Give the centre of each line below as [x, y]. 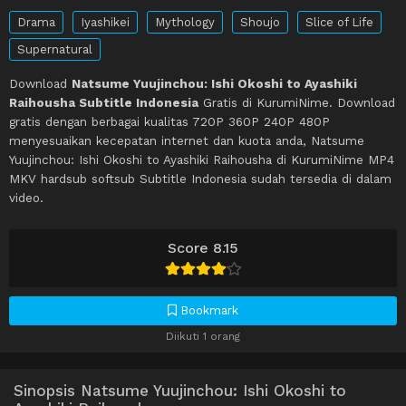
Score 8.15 [203, 248]
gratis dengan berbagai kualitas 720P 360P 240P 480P [169, 122]
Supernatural [55, 50]
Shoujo [260, 23]
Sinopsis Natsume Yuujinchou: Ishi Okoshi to [180, 391]
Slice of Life [339, 23]
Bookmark [208, 311]
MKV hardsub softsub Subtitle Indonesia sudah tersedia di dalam [200, 179]
